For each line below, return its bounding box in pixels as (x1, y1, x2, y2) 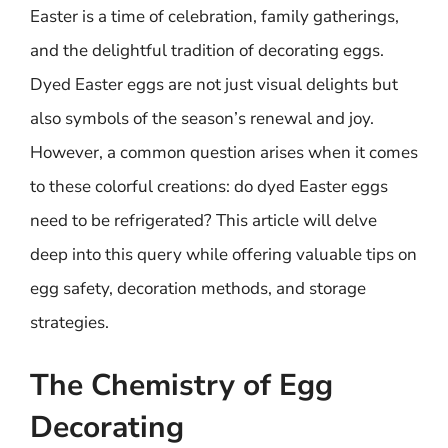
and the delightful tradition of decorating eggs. (30, 38, 384, 62)
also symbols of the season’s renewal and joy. (30, 106, 374, 130)
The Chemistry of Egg (30, 365, 333, 406)
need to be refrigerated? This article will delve (30, 208, 377, 232)
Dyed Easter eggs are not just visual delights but (30, 72, 398, 96)
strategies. (30, 310, 109, 334)
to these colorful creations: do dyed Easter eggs (30, 174, 388, 198)
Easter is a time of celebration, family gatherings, (30, 4, 399, 28)
